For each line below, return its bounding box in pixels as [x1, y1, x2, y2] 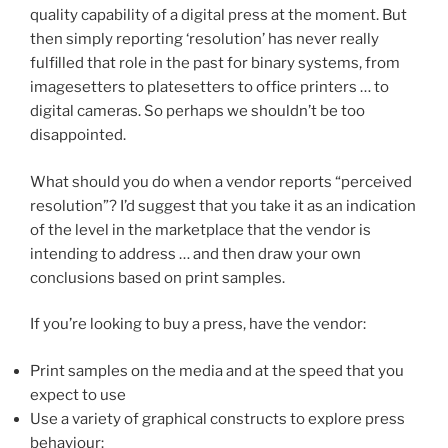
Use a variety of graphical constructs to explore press [30, 409, 405, 428]
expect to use [30, 385, 126, 404]
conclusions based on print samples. [30, 268, 285, 287]
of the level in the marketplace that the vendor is [30, 220, 371, 239]
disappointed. [30, 126, 126, 145]
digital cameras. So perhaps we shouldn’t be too [30, 102, 365, 121]
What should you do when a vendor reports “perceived [30, 172, 412, 191]
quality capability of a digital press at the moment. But [30, 6, 407, 25]
